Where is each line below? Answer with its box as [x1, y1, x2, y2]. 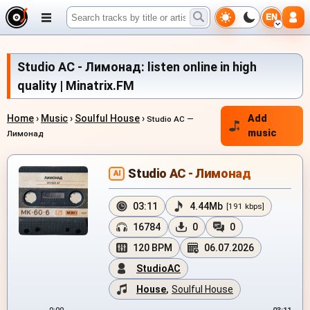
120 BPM [133, 242, 172, 253]
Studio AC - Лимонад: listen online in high [17, 60, 257, 74]
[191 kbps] [226, 201, 264, 211]
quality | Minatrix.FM [17, 78, 134, 93]
